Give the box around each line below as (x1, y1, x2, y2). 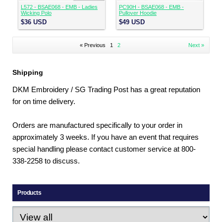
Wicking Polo (21, 10, 52, 16)
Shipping (12, 68, 43, 76)
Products (17, 189, 42, 196)
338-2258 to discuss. (12, 157, 80, 165)
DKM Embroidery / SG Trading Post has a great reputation (12, 86, 200, 94)
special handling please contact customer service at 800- (12, 145, 196, 153)
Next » (188, 42, 204, 48)
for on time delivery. (12, 98, 75, 106)
